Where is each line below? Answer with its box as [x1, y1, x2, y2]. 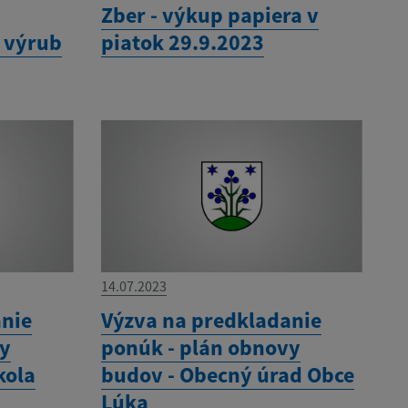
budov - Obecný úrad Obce [100, 361, 354, 390]
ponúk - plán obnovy [100, 333, 301, 362]
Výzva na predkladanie [100, 306, 321, 335]
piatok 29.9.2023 [100, 27, 264, 56]
